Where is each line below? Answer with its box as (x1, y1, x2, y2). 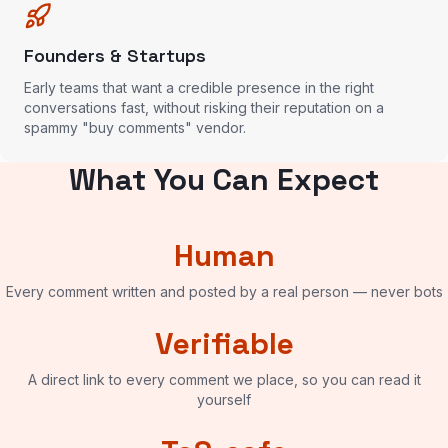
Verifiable (154, 324, 294, 363)
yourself (197, 391, 251, 408)
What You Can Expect (69, 160, 379, 199)
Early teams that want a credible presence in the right (24, 79, 374, 96)
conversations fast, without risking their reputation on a (24, 99, 384, 116)
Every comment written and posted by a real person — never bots (5, 283, 443, 300)
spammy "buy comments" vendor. (24, 119, 246, 136)
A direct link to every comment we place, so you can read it (27, 371, 421, 388)
